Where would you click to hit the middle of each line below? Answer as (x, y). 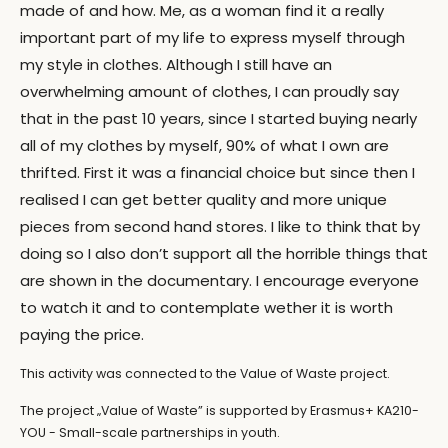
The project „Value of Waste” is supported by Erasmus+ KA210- (219, 410)
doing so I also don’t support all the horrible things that (224, 253)
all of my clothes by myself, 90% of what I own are (204, 145)
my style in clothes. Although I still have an (176, 64)
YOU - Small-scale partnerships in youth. (150, 432)
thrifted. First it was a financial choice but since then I (217, 172)
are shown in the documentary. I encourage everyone (219, 280)
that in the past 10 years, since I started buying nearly (218, 118)
